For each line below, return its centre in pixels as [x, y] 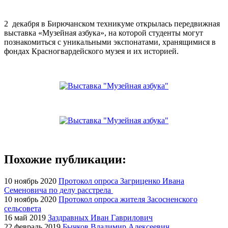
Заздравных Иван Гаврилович [100, 217]
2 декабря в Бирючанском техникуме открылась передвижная [112, 23]
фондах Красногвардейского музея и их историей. [91, 51]
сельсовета [23, 208]
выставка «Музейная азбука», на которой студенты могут [104, 33]
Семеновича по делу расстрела [59, 190]
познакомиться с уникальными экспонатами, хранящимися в [110, 42]
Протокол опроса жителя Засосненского [128, 199]
